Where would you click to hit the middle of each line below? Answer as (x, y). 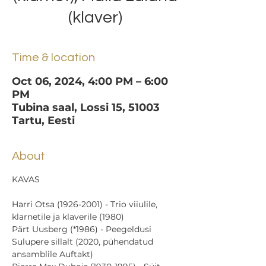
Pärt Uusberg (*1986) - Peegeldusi (83, 229)
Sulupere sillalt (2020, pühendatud (84, 242)
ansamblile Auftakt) (53, 254)
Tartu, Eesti (43, 121)
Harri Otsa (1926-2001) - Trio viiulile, (86, 204)
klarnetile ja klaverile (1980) (68, 217)
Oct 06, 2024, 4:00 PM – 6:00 (90, 81)
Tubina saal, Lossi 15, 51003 (86, 107)
